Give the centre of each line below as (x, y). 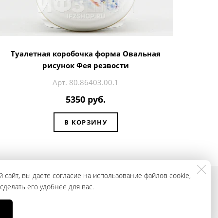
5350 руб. (86, 99)
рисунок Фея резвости (86, 65)
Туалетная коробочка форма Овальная (86, 54)
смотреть (195, 202)
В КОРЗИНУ (86, 122)
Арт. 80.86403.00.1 (86, 82)
